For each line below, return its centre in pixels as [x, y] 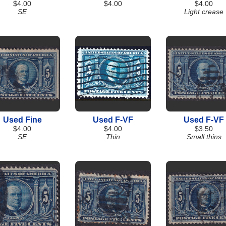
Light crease [204, 12]
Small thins [204, 137]
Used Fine [22, 120]
